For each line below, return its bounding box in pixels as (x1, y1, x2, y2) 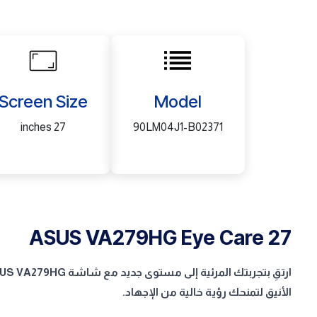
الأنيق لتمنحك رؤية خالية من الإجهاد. (122, 286, 292, 298)
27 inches (54, 121, 66, 133)
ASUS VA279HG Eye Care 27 (29, 226, 292, 250)
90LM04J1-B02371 (132, 121, 223, 133)
